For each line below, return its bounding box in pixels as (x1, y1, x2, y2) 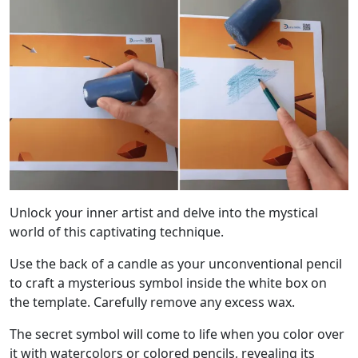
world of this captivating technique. (10, 223, 224, 241)
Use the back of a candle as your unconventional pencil (10, 255, 342, 273)
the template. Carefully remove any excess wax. (10, 293, 295, 312)
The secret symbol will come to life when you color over (10, 325, 344, 344)
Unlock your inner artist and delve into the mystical (10, 204, 318, 222)
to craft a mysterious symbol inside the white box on (10, 274, 327, 292)
